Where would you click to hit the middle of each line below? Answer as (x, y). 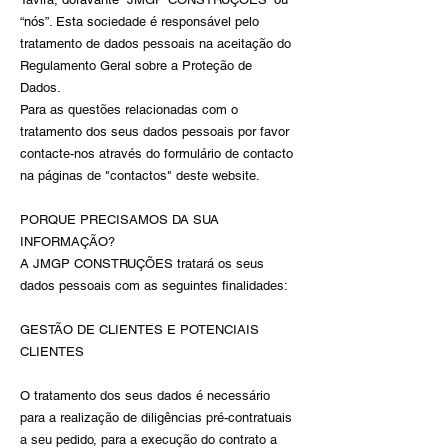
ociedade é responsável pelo (176, 21)
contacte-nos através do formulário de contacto (156, 153)
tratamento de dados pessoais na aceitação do (155, 43)
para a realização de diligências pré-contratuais (156, 417)
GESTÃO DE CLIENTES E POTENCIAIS (139, 329)
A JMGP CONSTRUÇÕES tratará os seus (142, 263)
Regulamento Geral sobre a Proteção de (136, 65)
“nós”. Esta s (57, 21)
